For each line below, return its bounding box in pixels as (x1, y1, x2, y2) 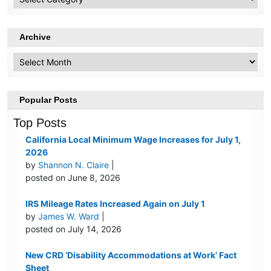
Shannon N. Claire (38, 160, 109, 171)
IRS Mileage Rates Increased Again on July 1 (25, 198, 206, 209)
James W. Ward (38, 211, 100, 222)
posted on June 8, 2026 (25, 172, 121, 183)
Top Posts (13, 116, 67, 130)
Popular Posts (19, 95, 78, 105)
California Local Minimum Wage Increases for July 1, (25, 134, 241, 145)
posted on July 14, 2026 (25, 224, 122, 235)
